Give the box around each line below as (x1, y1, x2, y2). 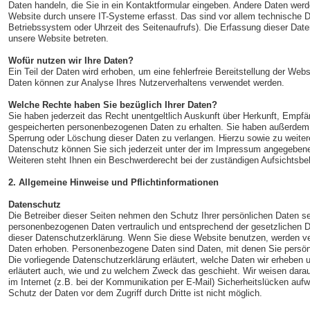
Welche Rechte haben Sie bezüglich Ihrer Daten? (8, 100, 217, 110)
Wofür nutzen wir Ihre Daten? (8, 55, 134, 66)
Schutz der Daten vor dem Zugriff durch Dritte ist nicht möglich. (8, 288, 262, 298)
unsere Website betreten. (8, 33, 109, 44)
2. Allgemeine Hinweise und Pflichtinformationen (8, 177, 219, 188)
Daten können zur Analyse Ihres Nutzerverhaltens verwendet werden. (8, 77, 284, 88)
